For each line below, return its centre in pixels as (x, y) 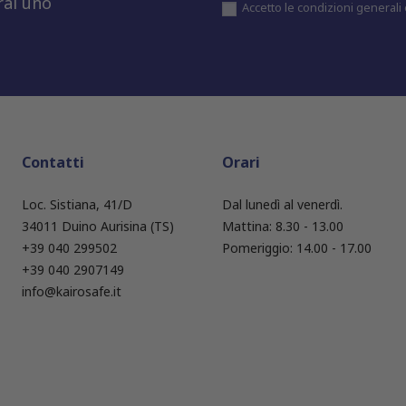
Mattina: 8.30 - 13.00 (283, 226)
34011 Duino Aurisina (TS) (97, 226)
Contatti (53, 162)
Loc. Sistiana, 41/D (77, 204)
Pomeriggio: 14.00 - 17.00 (297, 247)
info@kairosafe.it (71, 291)
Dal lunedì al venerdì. (283, 204)
